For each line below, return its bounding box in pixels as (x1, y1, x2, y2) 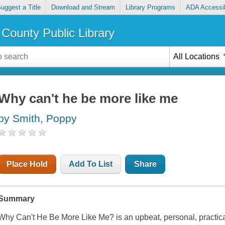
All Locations (173, 52, 220, 61)
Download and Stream (51, 4, 115, 12)
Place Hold (7, 160, 48, 169)
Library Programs (126, 4, 176, 12)
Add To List (69, 160, 113, 169)
